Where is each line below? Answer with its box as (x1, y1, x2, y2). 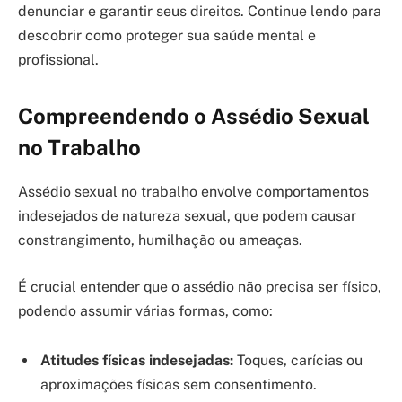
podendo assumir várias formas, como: (18, 301, 273, 319)
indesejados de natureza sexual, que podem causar (18, 207, 356, 225)
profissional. (18, 50, 99, 68)
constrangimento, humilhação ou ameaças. (18, 232, 302, 249)
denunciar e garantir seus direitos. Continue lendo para (18, 2, 381, 20)
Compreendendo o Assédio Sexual (18, 103, 370, 129)
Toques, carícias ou (233, 352, 363, 370)
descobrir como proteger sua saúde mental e (18, 26, 316, 44)
